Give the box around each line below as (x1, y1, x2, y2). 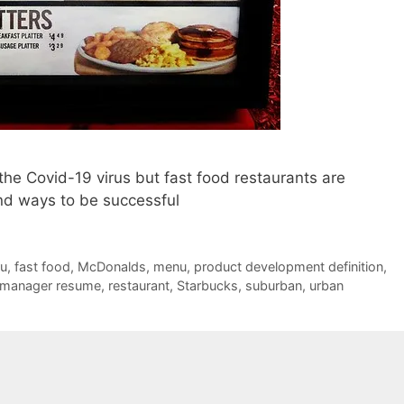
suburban (245, 278, 302, 294)
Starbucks (177, 278, 238, 294)
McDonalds (77, 259, 146, 275)
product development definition (193, 259, 383, 275)
